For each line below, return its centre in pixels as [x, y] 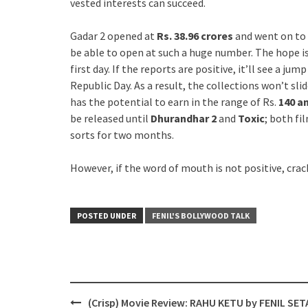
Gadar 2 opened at [113, 35]
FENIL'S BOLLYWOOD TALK [201, 215]
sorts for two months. [122, 134]
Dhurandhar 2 [184, 118]
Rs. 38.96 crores [196, 35]
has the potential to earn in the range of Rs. [174, 101]
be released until [110, 118]
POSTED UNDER [107, 215]
